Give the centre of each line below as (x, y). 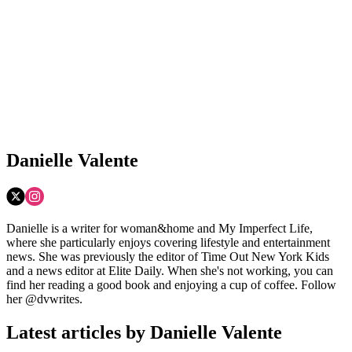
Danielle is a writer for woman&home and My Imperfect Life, (159, 229)
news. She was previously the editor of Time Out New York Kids (168, 257)
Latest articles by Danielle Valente (144, 332)
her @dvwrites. (44, 299)
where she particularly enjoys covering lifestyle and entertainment (168, 243)
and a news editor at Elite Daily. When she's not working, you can (170, 271)
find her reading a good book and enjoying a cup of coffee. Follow (171, 285)
